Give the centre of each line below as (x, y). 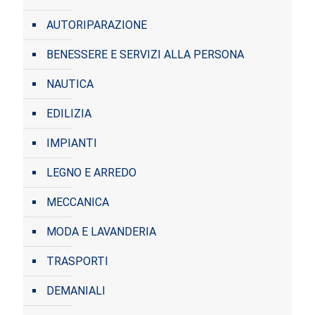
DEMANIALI (76, 291)
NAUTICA (70, 84)
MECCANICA (78, 202)
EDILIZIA (69, 114)
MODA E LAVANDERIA (101, 232)
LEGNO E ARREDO (91, 173)
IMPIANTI (72, 143)
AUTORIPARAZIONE (97, 25)
